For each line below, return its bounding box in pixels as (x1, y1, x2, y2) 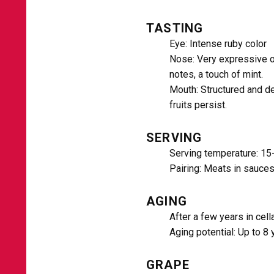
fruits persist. (169, 99, 227, 111)
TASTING (146, 21, 204, 35)
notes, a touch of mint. (169, 68, 263, 80)
